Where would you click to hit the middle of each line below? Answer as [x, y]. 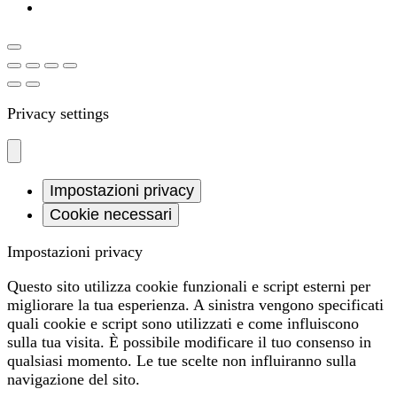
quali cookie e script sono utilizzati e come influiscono [183, 323]
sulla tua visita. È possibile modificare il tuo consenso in [189, 342]
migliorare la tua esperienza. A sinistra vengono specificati [195, 304]
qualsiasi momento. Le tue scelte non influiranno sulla [182, 360]
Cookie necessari [111, 214]
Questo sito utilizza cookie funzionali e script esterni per [189, 286]
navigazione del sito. [74, 379]
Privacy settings [58, 113]
